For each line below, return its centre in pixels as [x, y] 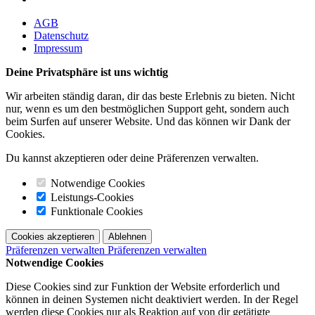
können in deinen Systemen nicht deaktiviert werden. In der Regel [152, 300]
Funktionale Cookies [95, 212]
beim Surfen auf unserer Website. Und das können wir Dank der [148, 122]
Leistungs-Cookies [91, 198]
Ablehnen [127, 237]
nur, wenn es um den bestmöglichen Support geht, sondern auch [147, 109]
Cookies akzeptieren [53, 237]
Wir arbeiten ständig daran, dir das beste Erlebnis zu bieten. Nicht [150, 96]
